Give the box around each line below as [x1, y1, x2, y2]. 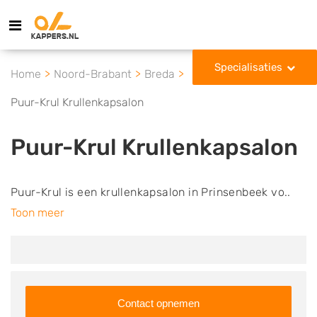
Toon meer [11, 206, 64, 219]
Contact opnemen [117, 297, 200, 309]
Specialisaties [214, 61, 282, 74]
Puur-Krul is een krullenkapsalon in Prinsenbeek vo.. [11, 185, 291, 199]
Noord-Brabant [54, 67, 132, 81]
